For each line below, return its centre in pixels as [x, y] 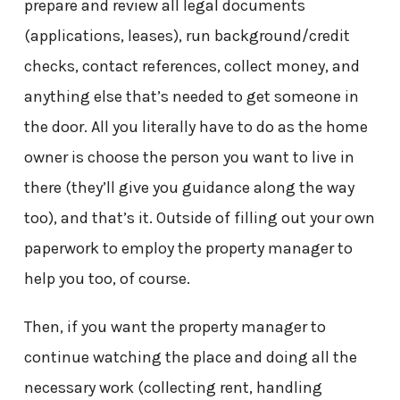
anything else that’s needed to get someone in [191, 96]
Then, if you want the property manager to [175, 326]
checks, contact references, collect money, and [192, 66]
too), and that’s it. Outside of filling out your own [199, 217]
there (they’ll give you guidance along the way [189, 187]
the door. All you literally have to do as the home [196, 126]
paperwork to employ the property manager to [188, 248]
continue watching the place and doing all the [190, 357]
